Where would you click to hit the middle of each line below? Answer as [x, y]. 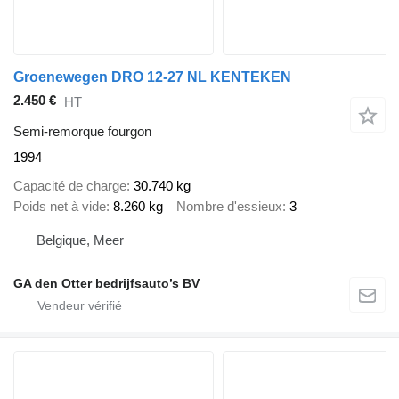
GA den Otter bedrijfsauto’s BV [106, 283]
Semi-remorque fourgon [82, 131]
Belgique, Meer [80, 240]
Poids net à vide [60, 207]
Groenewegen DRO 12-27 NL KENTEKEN [152, 77]
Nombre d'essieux [229, 207]
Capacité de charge [70, 186]
